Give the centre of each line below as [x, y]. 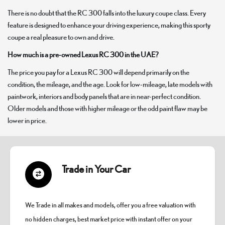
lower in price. [27, 120]
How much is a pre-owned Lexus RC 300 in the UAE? [83, 54]
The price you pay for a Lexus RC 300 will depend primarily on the [98, 72]
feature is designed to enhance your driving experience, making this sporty [109, 25]
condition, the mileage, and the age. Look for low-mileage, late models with [110, 84]
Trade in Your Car [96, 168]
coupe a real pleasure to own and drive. [61, 37]
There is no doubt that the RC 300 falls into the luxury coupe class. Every [107, 13]
